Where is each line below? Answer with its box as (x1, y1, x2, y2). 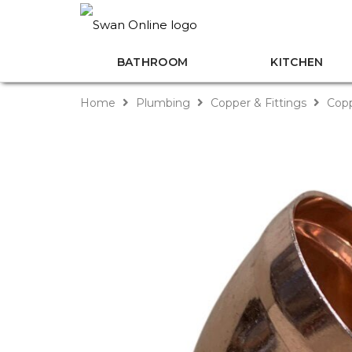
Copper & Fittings (207, 96, 310, 110)
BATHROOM (116, 55, 189, 69)
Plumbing (133, 96, 193, 110)
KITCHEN (270, 55, 324, 69)
